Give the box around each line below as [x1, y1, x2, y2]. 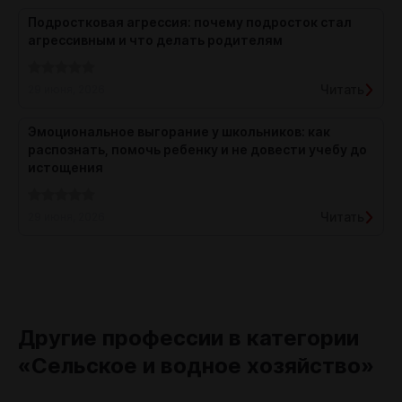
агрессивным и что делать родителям [28, 32, 283, 48]
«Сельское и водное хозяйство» [18, 353, 374, 379]
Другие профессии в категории [18, 325, 359, 351]
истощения [28, 160, 103, 175]
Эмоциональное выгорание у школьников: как [28, 124, 330, 139]
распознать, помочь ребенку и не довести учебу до [28, 142, 367, 157]
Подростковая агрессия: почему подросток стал [28, 14, 352, 30]
